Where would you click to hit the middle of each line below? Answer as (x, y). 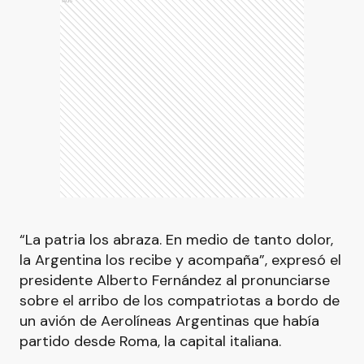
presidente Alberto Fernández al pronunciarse (175, 280)
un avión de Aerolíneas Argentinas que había (169, 321)
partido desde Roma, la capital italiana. (150, 341)
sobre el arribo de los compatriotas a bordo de (180, 301)
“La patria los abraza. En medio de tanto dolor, (176, 240)
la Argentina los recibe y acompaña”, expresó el (180, 260)
